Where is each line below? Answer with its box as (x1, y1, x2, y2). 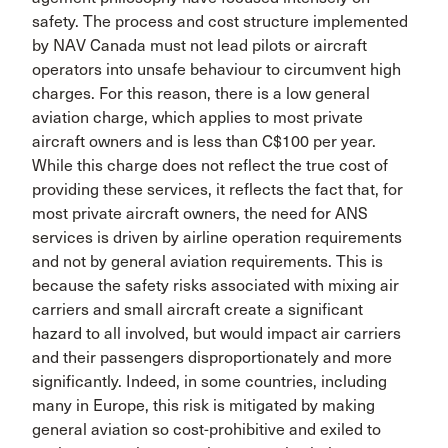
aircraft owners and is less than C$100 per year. (32, 132, 376, 151)
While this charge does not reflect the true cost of (32, 156, 388, 175)
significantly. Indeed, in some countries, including (32, 372, 387, 391)
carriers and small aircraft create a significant (32, 300, 363, 319)
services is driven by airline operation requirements (32, 228, 402, 247)
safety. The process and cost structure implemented (32, 12, 408, 31)
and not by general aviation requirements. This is (32, 252, 383, 271)
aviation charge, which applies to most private (32, 108, 363, 127)
